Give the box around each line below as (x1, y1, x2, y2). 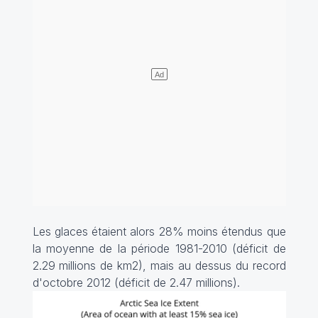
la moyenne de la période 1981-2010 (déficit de (32, 241, 286, 256)
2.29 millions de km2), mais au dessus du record (32, 258, 286, 273)
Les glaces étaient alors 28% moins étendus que (32, 224, 286, 238)
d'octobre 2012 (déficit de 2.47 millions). (32, 275, 240, 290)
